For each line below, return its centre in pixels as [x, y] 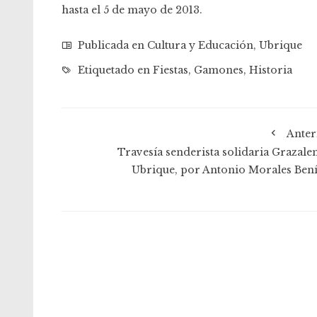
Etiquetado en [114, 70]
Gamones [219, 70]
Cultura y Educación [200, 45]
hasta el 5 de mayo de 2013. [132, 10]
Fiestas [171, 70]
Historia [271, 70]
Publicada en [111, 45]
